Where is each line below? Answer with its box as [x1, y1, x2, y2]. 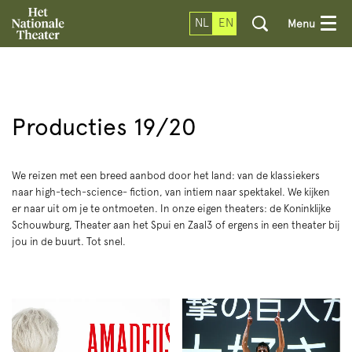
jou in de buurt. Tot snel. [12, 236, 128, 247]
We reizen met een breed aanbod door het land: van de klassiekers [12, 170, 320, 181]
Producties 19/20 [12, 113, 196, 141]
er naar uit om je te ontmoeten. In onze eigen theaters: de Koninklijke [12, 203, 331, 214]
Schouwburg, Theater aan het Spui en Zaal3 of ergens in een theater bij [12, 219, 340, 231]
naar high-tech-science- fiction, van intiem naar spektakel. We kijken [12, 186, 330, 198]
